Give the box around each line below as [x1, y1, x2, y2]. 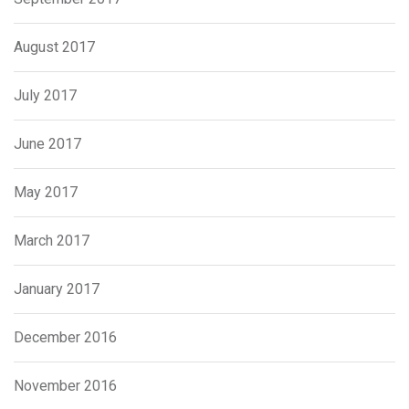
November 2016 [14, 377, 117, 395]
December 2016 [14, 329, 117, 347]
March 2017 [14, 232, 89, 250]
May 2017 [14, 184, 78, 202]
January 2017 [14, 280, 100, 299]
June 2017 [14, 135, 81, 153]
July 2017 [14, 87, 77, 105]
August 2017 [14, 38, 95, 57]
